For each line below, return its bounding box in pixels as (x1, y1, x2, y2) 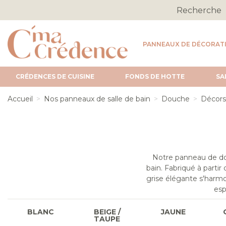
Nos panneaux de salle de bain (44, 94, 150, 104)
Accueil (8, 94, 33, 104)
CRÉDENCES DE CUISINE (15, 73, 94, 81)
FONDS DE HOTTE (125, 73, 185, 81)
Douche (161, 94, 190, 104)
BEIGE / (93, 207, 121, 217)
